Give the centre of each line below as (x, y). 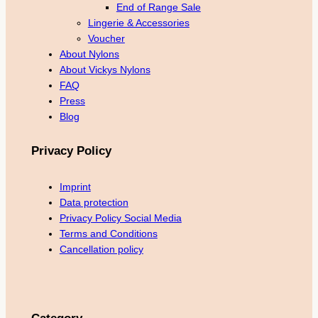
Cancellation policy (101, 249)
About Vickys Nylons (105, 70)
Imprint (75, 186)
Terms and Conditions (108, 233)
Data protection (94, 202)
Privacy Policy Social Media (120, 218)
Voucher (106, 39)
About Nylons (89, 54)
